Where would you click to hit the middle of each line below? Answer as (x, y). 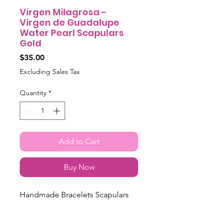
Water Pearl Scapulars (72, 33)
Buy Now (79, 167)
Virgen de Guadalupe (70, 22)
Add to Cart (79, 141)
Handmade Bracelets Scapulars (74, 194)
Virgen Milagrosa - (63, 12)
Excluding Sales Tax (50, 71)
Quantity (33, 92)
